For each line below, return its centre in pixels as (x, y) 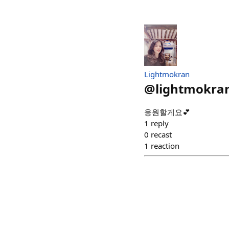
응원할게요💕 (167, 112)
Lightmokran (167, 74)
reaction (165, 146)
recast (161, 135)
